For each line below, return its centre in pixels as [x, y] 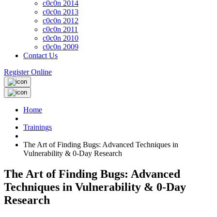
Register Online [28, 72]
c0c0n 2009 [61, 47]
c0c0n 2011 [60, 30]
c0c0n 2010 [61, 38]
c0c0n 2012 [61, 21]
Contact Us [40, 56]
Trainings [38, 127]
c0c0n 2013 [61, 12]
